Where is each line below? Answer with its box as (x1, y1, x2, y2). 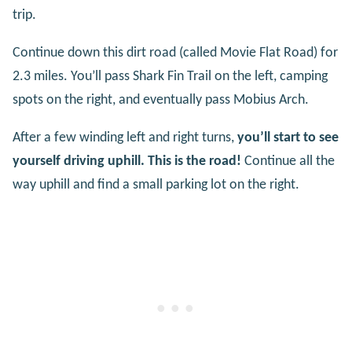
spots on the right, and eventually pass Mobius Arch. (13, 92, 309, 108)
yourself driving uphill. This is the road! (13, 153, 241, 169)
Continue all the (241, 153, 335, 169)
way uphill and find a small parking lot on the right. (13, 177, 299, 192)
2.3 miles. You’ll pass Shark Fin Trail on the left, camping (13, 68, 328, 84)
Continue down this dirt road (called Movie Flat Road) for (13, 45, 338, 60)
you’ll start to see (237, 130, 339, 145)
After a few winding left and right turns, (13, 130, 237, 145)
